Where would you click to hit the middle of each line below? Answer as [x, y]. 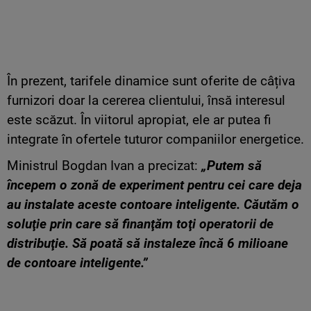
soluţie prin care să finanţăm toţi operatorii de [140, 224]
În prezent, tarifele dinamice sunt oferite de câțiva [151, 81]
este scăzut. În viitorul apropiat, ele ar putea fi [139, 120]
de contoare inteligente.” [77, 263]
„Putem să [232, 166]
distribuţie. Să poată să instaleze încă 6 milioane [148, 244]
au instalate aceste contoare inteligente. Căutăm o [153, 205]
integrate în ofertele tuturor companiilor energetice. [155, 140]
